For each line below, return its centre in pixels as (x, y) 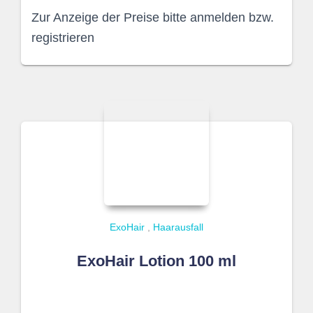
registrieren (63, 38)
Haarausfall (178, 227)
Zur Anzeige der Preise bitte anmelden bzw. (153, 17)
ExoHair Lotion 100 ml (156, 261)
